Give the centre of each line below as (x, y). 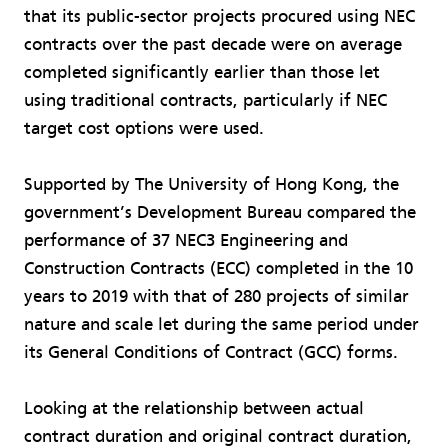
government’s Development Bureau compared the (220, 213)
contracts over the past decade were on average (213, 45)
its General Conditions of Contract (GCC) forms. (211, 353)
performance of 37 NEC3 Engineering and (186, 241)
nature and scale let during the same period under (221, 325)
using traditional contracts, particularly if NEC (205, 101)
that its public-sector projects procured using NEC (219, 17)
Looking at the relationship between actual (194, 409)
